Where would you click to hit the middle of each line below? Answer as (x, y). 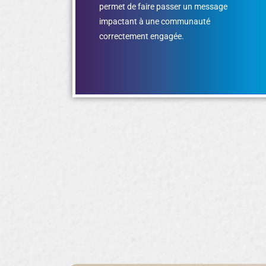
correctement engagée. (142, 36)
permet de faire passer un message (163, 6)
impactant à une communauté (155, 21)
